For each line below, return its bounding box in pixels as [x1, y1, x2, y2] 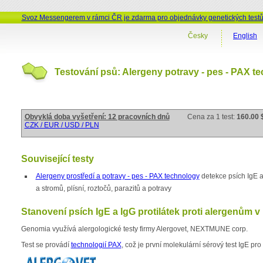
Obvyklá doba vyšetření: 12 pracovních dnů [24, 113, 170, 121]
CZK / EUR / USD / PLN [24, 121, 99, 129]
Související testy [21, 154, 94, 164]
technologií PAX [70, 241, 122, 249]
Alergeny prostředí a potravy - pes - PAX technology [35, 172, 200, 181]
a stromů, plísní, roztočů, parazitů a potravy [35, 184, 171, 193]
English [233, 32, 257, 40]
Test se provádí [21, 241, 71, 249]
